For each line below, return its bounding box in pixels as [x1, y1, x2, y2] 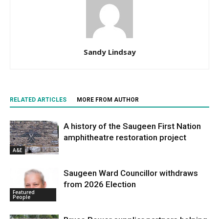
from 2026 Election [64, 179, 136, 189]
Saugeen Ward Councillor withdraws [64, 168, 198, 178]
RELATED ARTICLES [10, 96, 66, 103]
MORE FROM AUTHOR [77, 96, 139, 103]
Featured [13, 188, 35, 196]
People [13, 193, 30, 200]
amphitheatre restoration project [64, 132, 186, 142]
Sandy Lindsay [83, 47, 136, 57]
